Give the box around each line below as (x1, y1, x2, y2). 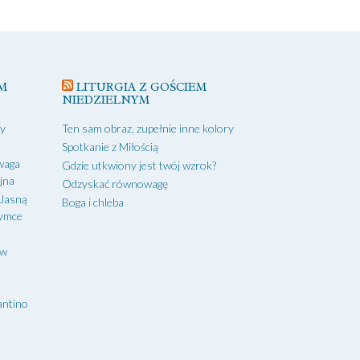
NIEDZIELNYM (62, 92, 150, 108)
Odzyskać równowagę (62, 176, 169, 190)
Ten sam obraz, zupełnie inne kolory (62, 121, 235, 135)
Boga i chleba (62, 194, 125, 209)
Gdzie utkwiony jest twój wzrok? (62, 157, 217, 172)
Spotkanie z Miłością (62, 139, 159, 153)
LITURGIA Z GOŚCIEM (76, 79, 207, 95)
